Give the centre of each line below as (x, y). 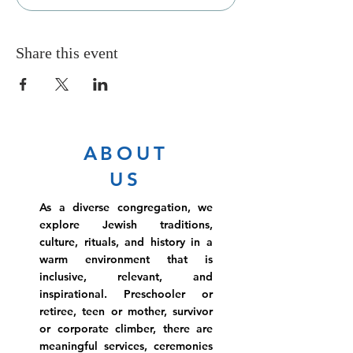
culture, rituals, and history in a (126, 242)
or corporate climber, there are (126, 329)
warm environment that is (126, 259)
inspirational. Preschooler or (126, 294)
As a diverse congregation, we (126, 207)
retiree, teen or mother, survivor (126, 311)
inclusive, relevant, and (126, 277)
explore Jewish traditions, (126, 225)
